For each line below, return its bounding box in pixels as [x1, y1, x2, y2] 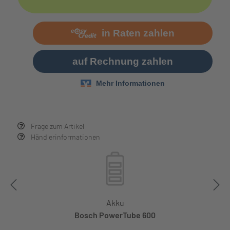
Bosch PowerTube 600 [74, 209, 156, 220]
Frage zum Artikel [31, 121, 84, 130]
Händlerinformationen [31, 132, 100, 141]
